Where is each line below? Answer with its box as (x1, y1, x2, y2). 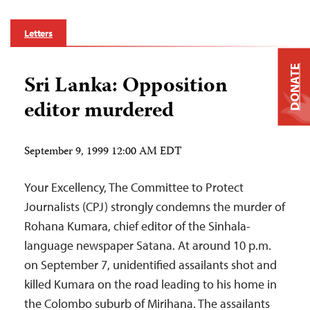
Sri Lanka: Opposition (24, 70, 228, 104)
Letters (24, 27, 53, 39)
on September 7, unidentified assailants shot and (24, 257, 277, 273)
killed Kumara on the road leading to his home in (24, 276, 277, 292)
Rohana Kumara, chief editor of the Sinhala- (24, 218, 250, 234)
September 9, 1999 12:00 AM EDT (24, 143, 182, 161)
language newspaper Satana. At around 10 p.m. (24, 237, 271, 253)
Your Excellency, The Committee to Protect (24, 179, 244, 195)
